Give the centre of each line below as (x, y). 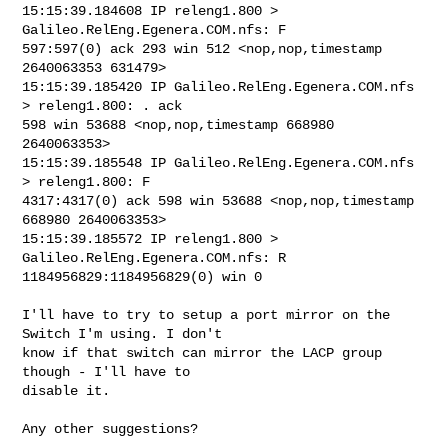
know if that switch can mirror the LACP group (202, 352)
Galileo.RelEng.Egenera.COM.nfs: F (158, 29)
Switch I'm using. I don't (126, 333)
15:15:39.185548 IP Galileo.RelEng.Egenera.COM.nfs (218, 162)
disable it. (66, 390)
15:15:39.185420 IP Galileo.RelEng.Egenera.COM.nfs (218, 86)
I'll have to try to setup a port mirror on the (206, 314)
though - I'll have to (110, 371)
